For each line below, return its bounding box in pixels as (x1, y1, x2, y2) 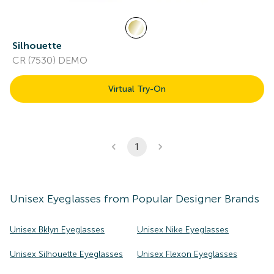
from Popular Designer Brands (101, 192, 259, 206)
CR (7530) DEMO (12, 54, 87, 66)
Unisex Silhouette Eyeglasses (10, 249, 123, 259)
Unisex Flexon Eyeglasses (137, 249, 237, 259)
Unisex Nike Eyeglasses (137, 224, 229, 235)
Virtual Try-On (108, 84, 166, 94)
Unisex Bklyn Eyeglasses (10, 224, 105, 235)
